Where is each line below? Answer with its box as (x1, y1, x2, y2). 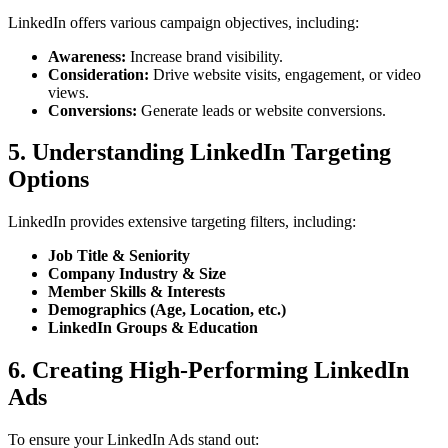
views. (48, 83, 89, 101)
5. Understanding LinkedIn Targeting (8, 139, 391, 166)
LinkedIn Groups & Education (48, 319, 258, 337)
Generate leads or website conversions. (137, 101, 386, 119)
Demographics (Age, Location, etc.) (48, 301, 286, 319)
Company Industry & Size (48, 265, 226, 283)
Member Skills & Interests (48, 283, 225, 301)
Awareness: (48, 47, 126, 65)
